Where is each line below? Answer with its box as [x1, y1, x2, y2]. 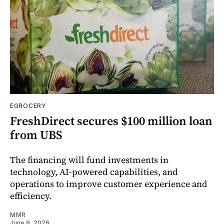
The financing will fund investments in [10, 153, 168, 166]
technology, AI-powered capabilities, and [10, 165, 178, 178]
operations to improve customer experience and [10, 177, 207, 190]
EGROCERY [10, 101, 46, 109]
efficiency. [10, 189, 51, 202]
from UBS [10, 126, 62, 143]
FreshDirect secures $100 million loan [10, 112, 212, 129]
